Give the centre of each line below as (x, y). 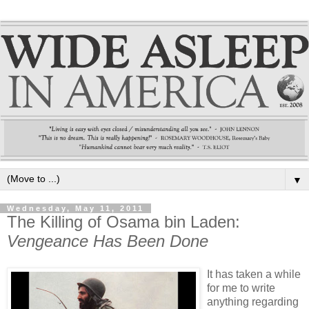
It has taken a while (254, 274)
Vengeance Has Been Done (108, 241)
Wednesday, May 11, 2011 (76, 208)
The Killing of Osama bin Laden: (123, 221)
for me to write (241, 288)
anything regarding (253, 301)
